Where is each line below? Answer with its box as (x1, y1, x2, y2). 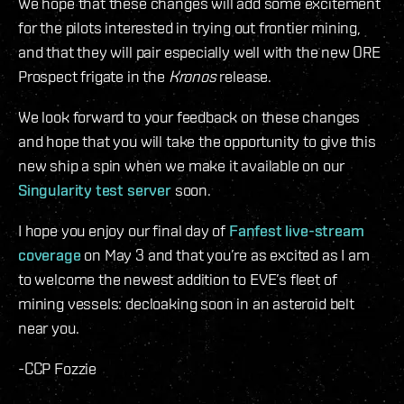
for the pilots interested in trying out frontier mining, (18, 18, 361, 38)
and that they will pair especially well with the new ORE (18, 42, 381, 62)
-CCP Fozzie (18, 359, 97, 379)
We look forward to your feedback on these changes (18, 107, 361, 127)
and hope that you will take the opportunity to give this (18, 132, 376, 151)
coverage (18, 245, 81, 265)
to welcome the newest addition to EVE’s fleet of (18, 270, 337, 289)
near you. (18, 318, 79, 338)
